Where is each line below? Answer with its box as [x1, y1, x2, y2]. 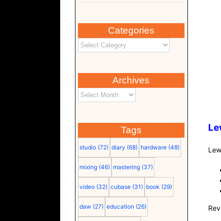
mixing [79, 163, 97, 171]
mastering [112, 163, 140, 171]
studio [79, 144, 96, 151]
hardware [140, 144, 167, 151]
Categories [108, 25, 154, 36]
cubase [110, 183, 131, 190]
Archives [112, 75, 150, 85]
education [106, 203, 134, 210]
